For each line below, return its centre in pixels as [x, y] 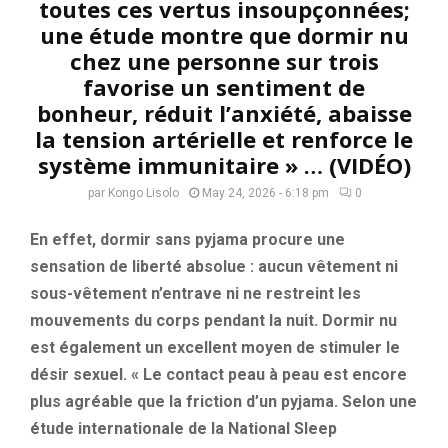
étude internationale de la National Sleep [183, 428]
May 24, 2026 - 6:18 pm [265, 193]
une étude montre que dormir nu [224, 35]
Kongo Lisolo [143, 193]
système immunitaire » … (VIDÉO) [224, 165]
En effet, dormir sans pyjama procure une [187, 239]
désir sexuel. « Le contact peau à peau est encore [218, 374]
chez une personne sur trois [224, 61]
